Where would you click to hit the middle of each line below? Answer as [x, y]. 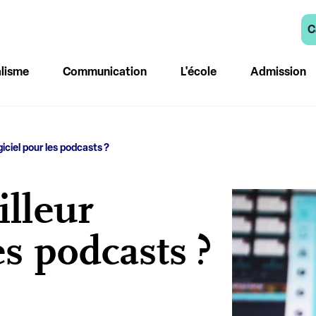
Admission [278, 72]
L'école [198, 72]
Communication [104, 72]
